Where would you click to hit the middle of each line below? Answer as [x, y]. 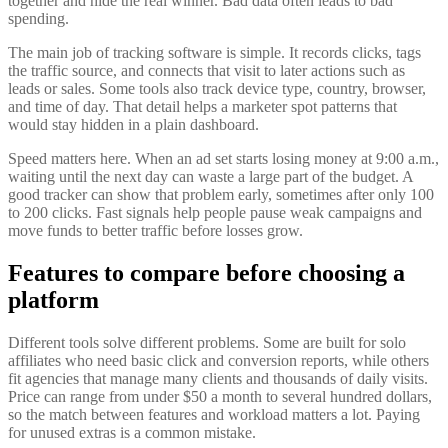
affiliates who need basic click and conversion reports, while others [218, 361]
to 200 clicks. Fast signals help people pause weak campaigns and [215, 213]
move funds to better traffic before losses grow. [155, 231]
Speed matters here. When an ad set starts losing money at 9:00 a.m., [223, 159]
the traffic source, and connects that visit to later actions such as [206, 71]
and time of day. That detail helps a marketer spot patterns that [202, 107]
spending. [38, 19]
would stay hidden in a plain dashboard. [133, 125]
